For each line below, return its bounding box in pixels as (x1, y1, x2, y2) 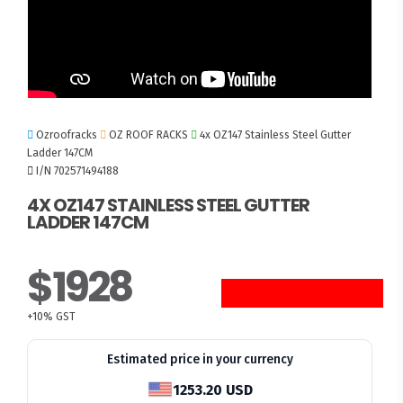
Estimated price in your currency (106, 352, 293, 368)
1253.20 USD (172, 381, 253, 399)
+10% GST (27, 310, 76, 324)
